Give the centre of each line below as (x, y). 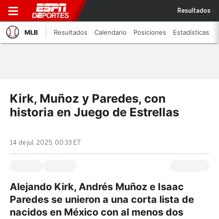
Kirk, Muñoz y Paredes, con (88, 99)
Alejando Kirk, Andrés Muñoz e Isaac (97, 187)
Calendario (110, 32)
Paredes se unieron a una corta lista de (102, 199)
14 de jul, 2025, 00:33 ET (45, 143)
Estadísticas (191, 32)
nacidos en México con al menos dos (97, 212)
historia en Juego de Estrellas (94, 112)
